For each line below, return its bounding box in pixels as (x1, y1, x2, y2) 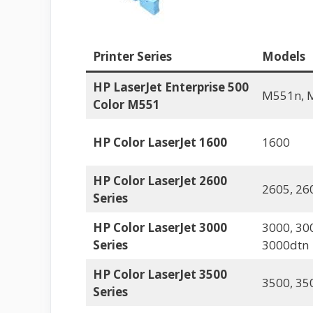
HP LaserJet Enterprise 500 (92, 79, 249, 95)
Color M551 (92, 96, 160, 112)
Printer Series (92, 48, 172, 64)
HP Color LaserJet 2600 (92, 173, 227, 189)
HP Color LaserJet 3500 (92, 266, 227, 282)
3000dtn (261, 237, 309, 253)
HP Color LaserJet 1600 (92, 134, 227, 150)
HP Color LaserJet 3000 (92, 219, 227, 235)
